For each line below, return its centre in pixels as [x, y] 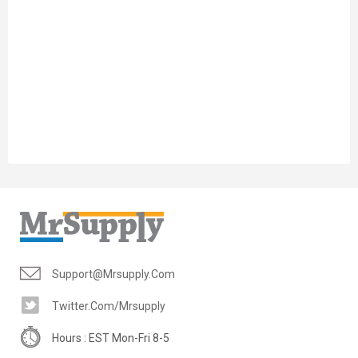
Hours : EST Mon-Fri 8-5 [111, 338]
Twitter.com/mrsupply [109, 306]
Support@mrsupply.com [113, 274]
